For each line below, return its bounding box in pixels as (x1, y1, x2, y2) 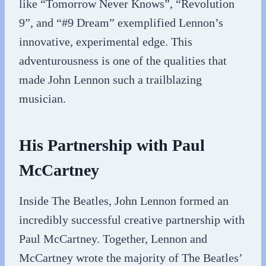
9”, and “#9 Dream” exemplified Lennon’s (19, 16, 223, 29)
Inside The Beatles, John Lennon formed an (19, 194, 229, 207)
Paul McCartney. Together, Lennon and (19, 232, 207, 245)
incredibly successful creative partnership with (19, 213, 245, 226)
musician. (19, 92, 66, 105)
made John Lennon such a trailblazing (19, 73, 202, 86)
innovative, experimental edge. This (19, 35, 192, 48)
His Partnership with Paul (19, 136, 205, 154)
